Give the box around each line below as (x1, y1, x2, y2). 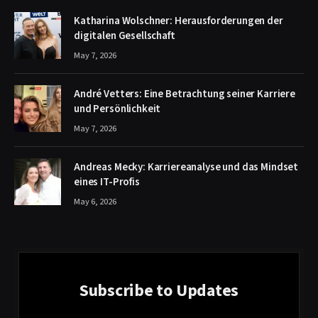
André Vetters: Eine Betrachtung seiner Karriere (74, 87, 295, 102)
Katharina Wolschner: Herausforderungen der (74, 13, 283, 28)
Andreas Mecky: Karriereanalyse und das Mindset (74, 160, 299, 175)
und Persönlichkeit (74, 102, 161, 116)
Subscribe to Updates (79, 278, 239, 303)
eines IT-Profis (74, 175, 140, 190)
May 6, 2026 (74, 196, 116, 208)
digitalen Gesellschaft (74, 28, 175, 43)
